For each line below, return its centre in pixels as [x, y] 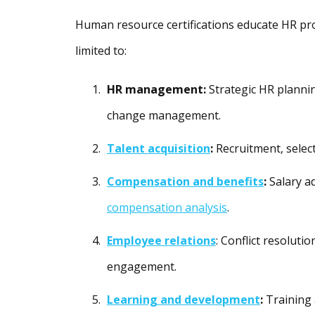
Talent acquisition [159, 149]
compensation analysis [167, 208]
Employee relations [161, 241]
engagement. [142, 267]
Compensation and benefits [185, 182]
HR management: [158, 90]
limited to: [101, 51]
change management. [164, 116]
